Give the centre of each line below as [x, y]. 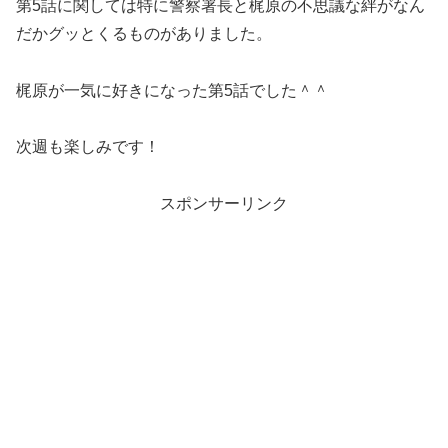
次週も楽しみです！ [88, 147]
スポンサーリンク [224, 204]
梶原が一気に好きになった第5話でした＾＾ [172, 90]
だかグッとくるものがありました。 [144, 33]
